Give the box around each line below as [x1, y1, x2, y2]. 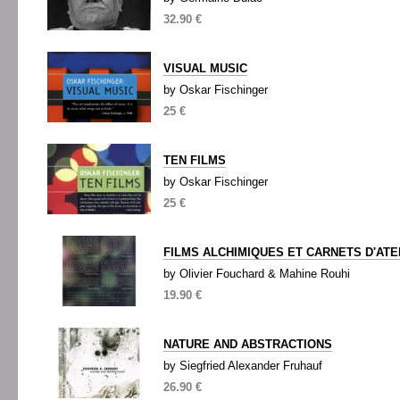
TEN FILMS [163, 154, 226, 167]
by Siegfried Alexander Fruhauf [163, 359, 322, 372]
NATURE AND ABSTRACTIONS [163, 337, 332, 351]
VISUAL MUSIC [163, 62, 247, 75]
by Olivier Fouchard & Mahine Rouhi [163, 267, 350, 280]
